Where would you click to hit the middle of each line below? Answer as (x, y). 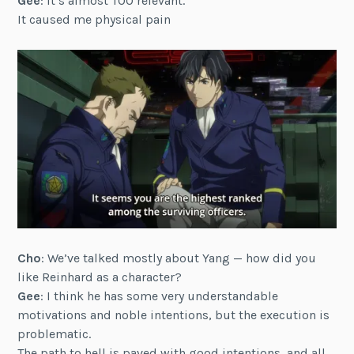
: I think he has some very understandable (160, 296)
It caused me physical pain (94, 19)
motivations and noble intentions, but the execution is (174, 314)
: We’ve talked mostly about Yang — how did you (179, 258)
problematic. (55, 333)
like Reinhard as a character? (100, 277)
